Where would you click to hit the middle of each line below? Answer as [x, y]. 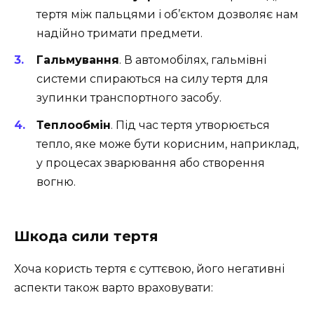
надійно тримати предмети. [120, 34]
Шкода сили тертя [86, 236]
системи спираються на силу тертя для [152, 79]
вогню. [56, 182]
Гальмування [78, 60]
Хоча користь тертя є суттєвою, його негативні [149, 268]
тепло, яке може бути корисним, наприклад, [168, 144]
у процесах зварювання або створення [151, 163]
